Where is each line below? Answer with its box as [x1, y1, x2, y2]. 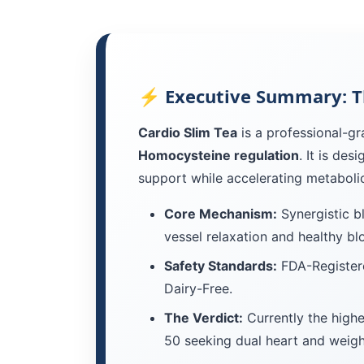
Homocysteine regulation [138, 147, 299, 163]
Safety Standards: [164, 258, 277, 274]
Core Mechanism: [164, 206, 277, 222]
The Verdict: [164, 310, 243, 326]
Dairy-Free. [164, 280, 232, 297]
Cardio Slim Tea [138, 124, 237, 141]
